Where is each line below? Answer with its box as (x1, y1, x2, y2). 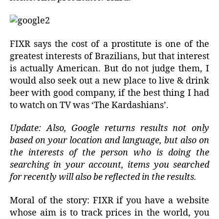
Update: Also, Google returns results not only (10, 123, 209, 134)
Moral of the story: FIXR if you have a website (10, 195, 209, 206)
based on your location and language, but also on (10, 135, 209, 147)
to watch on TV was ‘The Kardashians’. (10, 99, 169, 111)
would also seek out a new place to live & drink (10, 75, 209, 87)
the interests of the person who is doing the (10, 147, 209, 159)
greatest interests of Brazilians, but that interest (10, 50, 209, 62)
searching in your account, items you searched (10, 159, 209, 171)
